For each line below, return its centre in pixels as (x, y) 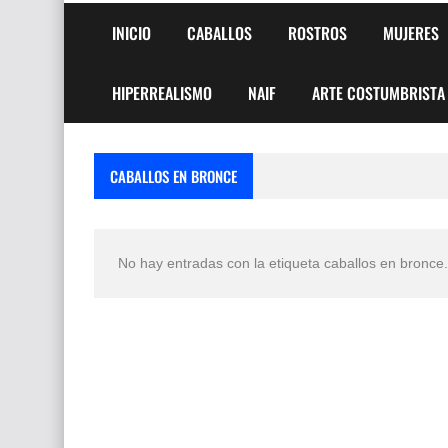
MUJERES (411, 32)
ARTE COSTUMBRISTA (378, 92)
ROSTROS (317, 32)
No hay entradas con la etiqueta (221, 262)
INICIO (131, 32)
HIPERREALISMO (162, 92)
